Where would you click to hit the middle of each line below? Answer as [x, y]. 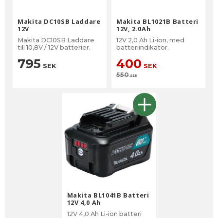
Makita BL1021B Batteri [158, 21]
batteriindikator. [143, 47]
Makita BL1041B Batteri [108, 195]
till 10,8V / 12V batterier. [54, 47]
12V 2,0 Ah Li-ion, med [150, 40]
